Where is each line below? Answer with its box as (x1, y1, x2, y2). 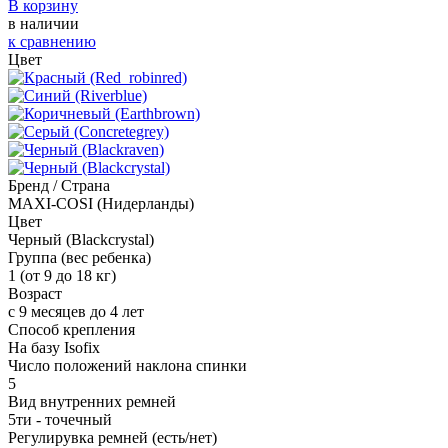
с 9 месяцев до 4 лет (8, 302, 144, 320)
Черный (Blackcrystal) (8, 230, 154, 248)
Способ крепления (8, 320, 135, 338)
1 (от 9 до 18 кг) (8, 266, 116, 284)
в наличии (8, 14, 79, 32)
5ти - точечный (8, 410, 112, 428)
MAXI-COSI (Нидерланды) (8, 194, 194, 212)
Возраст (8, 284, 62, 302)
